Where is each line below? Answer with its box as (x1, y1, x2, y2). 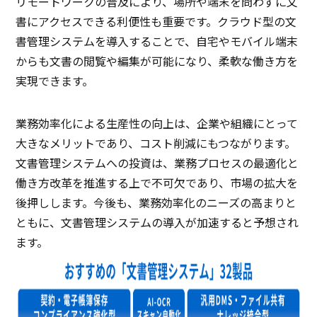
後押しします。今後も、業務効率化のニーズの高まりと (16, 194, 297, 212)
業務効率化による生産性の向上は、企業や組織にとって (16, 115, 299, 132)
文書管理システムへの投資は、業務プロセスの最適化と (16, 154, 299, 172)
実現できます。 (16, 72, 94, 90)
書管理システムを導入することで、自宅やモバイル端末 (16, 33, 299, 50)
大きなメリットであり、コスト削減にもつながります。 (16, 134, 296, 152)
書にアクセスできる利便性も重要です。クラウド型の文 (16, 13, 297, 30)
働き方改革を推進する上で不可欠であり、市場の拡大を (16, 174, 299, 192)
